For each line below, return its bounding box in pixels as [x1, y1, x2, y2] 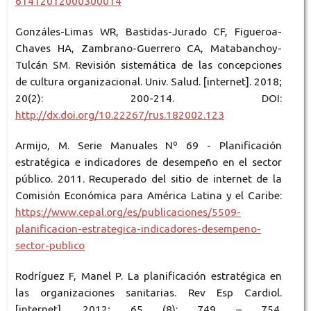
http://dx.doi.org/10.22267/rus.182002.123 [15, 109, 224, 121]
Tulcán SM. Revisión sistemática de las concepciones [15, 59, 283, 72]
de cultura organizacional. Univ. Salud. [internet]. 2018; [15, 76, 283, 88]
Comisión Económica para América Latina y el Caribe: [15, 190, 283, 202]
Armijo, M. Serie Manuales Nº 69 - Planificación [15, 140, 283, 152]
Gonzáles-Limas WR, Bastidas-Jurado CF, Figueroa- [15, 26, 283, 38]
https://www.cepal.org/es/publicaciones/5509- [15, 206, 241, 219]
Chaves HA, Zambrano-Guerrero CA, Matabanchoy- [15, 42, 283, 55]
